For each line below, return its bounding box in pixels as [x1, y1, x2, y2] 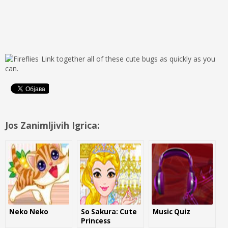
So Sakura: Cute [81, 207, 137, 216]
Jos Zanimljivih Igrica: [5, 119, 100, 131]
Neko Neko [9, 207, 48, 216]
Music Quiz [153, 207, 190, 216]
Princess [81, 216, 110, 225]
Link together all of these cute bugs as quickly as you [41, 53, 215, 64]
